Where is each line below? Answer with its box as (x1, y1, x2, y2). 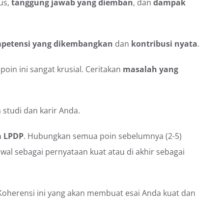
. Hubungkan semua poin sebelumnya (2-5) (24, 130, 182, 141)
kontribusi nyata (131, 38, 197, 49)
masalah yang (123, 63, 178, 75)
